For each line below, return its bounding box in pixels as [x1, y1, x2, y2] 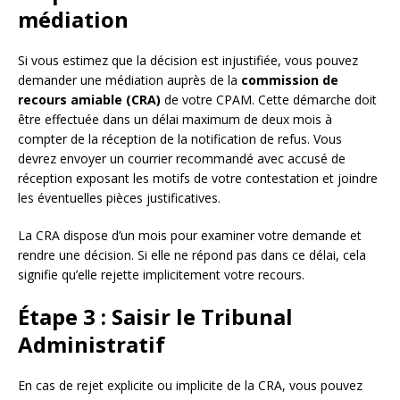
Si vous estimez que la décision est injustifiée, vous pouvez [18, 51, 358, 69]
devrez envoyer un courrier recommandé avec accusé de [18, 149, 346, 167]
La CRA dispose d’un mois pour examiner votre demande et [18, 226, 362, 244]
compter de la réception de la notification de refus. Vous [18, 129, 342, 147]
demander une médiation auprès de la [18, 71, 241, 88]
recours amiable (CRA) [18, 90, 161, 108]
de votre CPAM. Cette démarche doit [161, 90, 377, 108]
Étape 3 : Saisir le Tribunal [18, 301, 293, 331]
